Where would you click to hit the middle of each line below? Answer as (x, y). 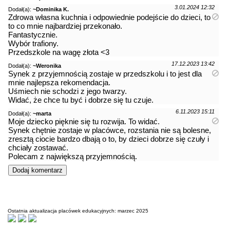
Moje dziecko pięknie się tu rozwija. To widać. (84, 121)
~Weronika (47, 65)
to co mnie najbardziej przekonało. (65, 26)
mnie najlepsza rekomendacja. (59, 82)
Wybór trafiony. (33, 43)
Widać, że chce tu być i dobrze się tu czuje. (81, 100)
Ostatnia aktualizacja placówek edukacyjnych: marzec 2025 (78, 210)
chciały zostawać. (38, 147)
